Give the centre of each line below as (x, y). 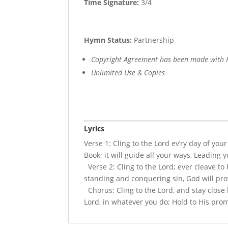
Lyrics (94, 129)
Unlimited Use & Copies (128, 73)
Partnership (153, 40)
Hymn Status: (108, 40)
